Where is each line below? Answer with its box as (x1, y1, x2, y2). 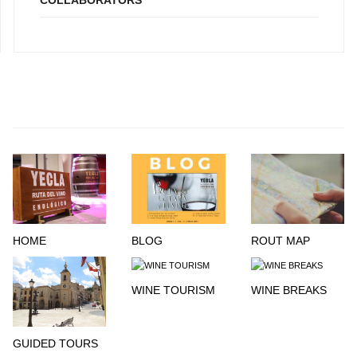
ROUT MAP (250, 233, 310, 247)
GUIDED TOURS (13, 336, 98, 350)
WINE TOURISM (131, 283, 216, 296)
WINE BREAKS (250, 283, 327, 296)
